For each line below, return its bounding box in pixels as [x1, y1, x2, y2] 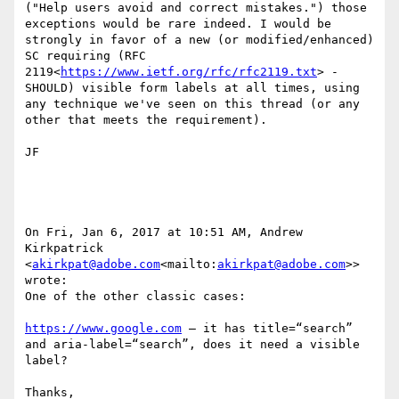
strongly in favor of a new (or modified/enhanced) [25, 33, 374, 47]
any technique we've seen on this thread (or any [25, 97, 360, 111]
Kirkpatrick [25, 241, 103, 256]
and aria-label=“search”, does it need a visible [25, 338, 360, 352]
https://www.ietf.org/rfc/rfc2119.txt [61, 65, 317, 79]
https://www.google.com [25, 322, 182, 336]
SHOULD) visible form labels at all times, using [25, 81, 360, 95]
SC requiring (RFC [25, 49, 146, 63]
